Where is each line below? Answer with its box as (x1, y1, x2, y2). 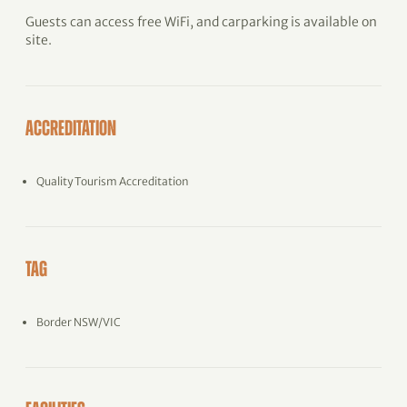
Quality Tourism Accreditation (36, 174, 189, 188)
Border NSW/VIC (36, 315, 121, 329)
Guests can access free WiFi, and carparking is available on (25, 14, 377, 30)
